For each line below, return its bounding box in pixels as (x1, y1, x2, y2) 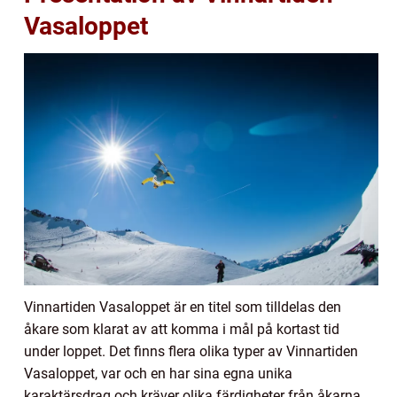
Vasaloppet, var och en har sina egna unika (24, 364, 292, 382)
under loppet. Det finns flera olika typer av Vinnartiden (24, 342, 358, 360)
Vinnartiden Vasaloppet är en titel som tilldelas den (24, 298, 341, 315)
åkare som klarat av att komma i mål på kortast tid (24, 320, 339, 338)
